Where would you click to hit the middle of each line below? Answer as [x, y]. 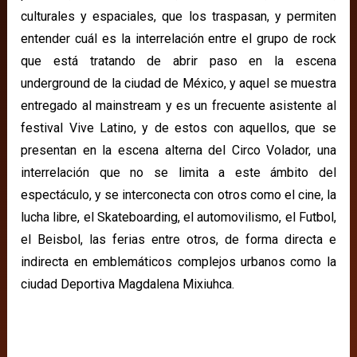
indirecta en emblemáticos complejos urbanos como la [178, 261]
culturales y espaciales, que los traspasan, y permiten [178, 16]
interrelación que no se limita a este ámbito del [178, 172]
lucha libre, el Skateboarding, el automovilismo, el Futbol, [178, 217]
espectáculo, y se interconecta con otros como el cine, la [178, 194]
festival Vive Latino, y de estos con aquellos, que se [178, 127]
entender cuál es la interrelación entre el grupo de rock [178, 38]
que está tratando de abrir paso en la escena [178, 61]
